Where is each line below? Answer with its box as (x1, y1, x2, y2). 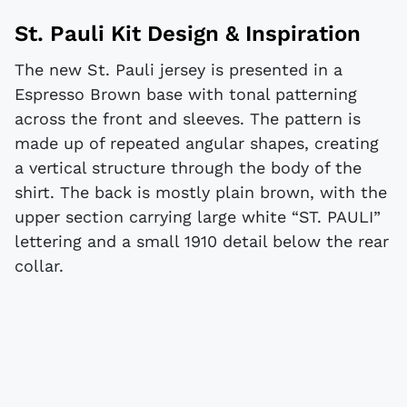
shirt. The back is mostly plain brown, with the (15, 182, 387, 202)
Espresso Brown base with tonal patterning (15, 84, 357, 104)
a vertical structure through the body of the (15, 157, 362, 177)
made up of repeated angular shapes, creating (15, 133, 379, 153)
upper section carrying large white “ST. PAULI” (15, 206, 381, 226)
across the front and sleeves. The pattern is (15, 108, 361, 128)
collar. (15, 255, 64, 275)
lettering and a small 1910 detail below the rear (15, 231, 389, 251)
